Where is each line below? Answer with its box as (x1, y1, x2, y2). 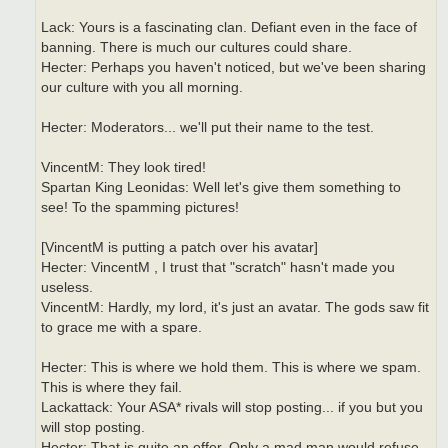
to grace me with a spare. (41, 319, 202, 335)
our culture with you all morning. (41, 79, 243, 95)
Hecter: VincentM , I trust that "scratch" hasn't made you (41, 259, 395, 275)
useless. (41, 279, 93, 295)
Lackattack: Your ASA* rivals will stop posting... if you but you (41, 399, 423, 415)
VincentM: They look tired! (41, 159, 206, 175)
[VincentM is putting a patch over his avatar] (41, 239, 318, 255)
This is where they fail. (41, 379, 182, 395)
